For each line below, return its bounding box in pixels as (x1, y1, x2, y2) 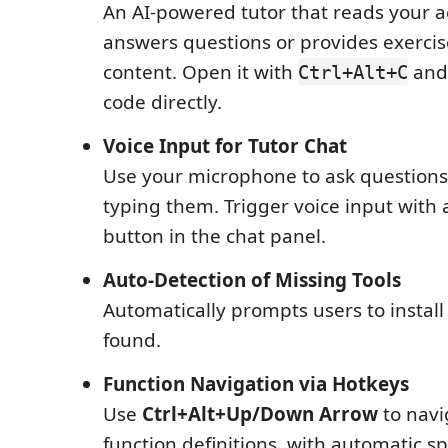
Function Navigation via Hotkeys (103, 370, 409, 397)
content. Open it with (103, 58, 298, 85)
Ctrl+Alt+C (298, 60, 408, 83)
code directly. (103, 88, 222, 115)
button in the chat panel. (103, 222, 326, 249)
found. (103, 326, 161, 353)
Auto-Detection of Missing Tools (103, 266, 401, 293)
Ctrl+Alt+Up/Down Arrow (142, 400, 378, 427)
